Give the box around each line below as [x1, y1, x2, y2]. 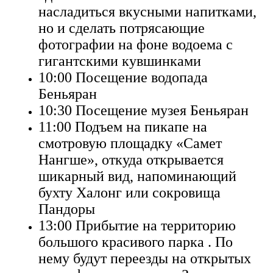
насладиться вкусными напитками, [38, 3, 257, 19]
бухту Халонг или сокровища [38, 184, 221, 200]
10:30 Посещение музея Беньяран [38, 102, 249, 118]
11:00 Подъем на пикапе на [38, 118, 207, 135]
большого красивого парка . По [38, 233, 233, 250]
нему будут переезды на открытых [38, 250, 251, 266]
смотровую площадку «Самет [38, 135, 222, 151]
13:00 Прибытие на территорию [38, 217, 236, 233]
